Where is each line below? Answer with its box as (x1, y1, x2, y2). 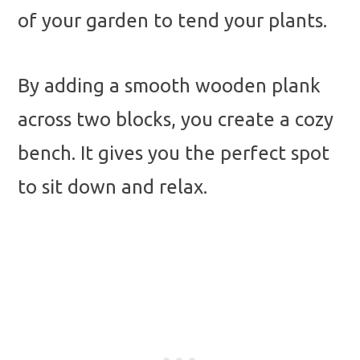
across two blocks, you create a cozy (18, 108, 333, 131)
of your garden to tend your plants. (18, 9, 327, 31)
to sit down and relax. (18, 176, 207, 198)
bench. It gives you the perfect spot (18, 142, 329, 165)
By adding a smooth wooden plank (18, 75, 321, 97)
